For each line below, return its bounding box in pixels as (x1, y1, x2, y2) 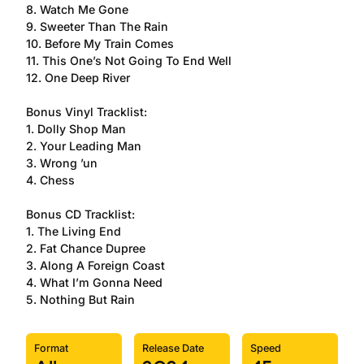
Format (34, 342, 68, 354)
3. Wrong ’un (26, 156, 97, 170)
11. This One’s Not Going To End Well (26, 54, 232, 67)
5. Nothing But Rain (26, 292, 135, 306)
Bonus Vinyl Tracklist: (26, 105, 147, 119)
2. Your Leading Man (26, 139, 141, 153)
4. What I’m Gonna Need (26, 275, 162, 289)
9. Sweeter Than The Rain (26, 19, 168, 33)
